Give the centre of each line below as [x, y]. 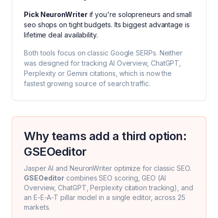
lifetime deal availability [60, 35]
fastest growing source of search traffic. [87, 83]
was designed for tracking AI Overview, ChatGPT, [103, 63]
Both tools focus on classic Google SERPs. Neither [103, 53]
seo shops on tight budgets [67, 25]
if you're [103, 14]
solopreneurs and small [155, 14]
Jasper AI [39, 168]
